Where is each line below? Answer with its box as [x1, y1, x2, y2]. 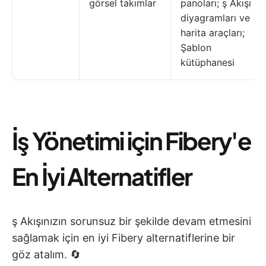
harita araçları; [180, 27, 245, 39]
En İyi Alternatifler [12, 161, 192, 191]
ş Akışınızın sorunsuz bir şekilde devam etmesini [12, 215, 251, 227]
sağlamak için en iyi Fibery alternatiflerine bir [12, 232, 235, 244]
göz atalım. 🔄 [12, 248, 81, 261]
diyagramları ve [180, 12, 250, 24]
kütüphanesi [180, 56, 235, 68]
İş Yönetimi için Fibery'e [12, 125, 251, 156]
